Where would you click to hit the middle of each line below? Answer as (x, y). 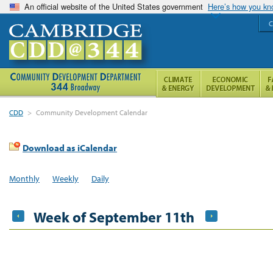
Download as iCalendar (70, 148)
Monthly (24, 178)
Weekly (65, 178)
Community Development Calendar (92, 112)
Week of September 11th (114, 217)
